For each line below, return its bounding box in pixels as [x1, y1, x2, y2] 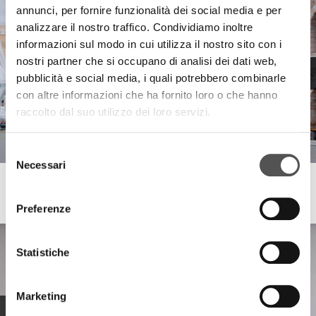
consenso [5, 178, 51, 190]
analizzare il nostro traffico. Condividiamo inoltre [16, 21, 253, 34]
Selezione [5, 144, 51, 157]
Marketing [16, 289, 66, 302]
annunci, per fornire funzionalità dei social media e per [16, 4, 281, 17]
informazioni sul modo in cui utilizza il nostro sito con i [16, 38, 281, 51]
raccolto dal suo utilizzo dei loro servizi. [16, 106, 211, 119]
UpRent [145, 181, 178, 192]
